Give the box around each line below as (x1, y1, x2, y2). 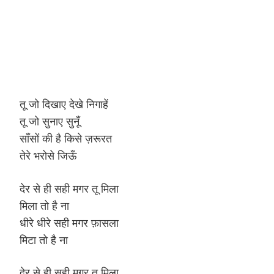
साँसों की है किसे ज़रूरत (20, 127, 112, 150)
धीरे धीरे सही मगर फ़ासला (20, 211, 119, 234)
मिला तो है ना (20, 194, 69, 217)
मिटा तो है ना (20, 228, 68, 251)
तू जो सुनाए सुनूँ (20, 110, 80, 133)
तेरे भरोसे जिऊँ (20, 144, 76, 167)
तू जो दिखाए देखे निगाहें (20, 93, 108, 116)
